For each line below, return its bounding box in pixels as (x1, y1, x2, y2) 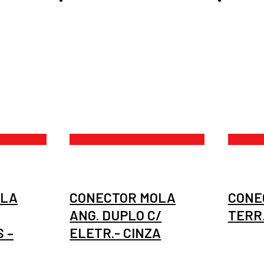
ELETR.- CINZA (70, 224, 161, 241)
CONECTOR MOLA (70, 189, 176, 206)
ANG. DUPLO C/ (70, 206, 162, 223)
